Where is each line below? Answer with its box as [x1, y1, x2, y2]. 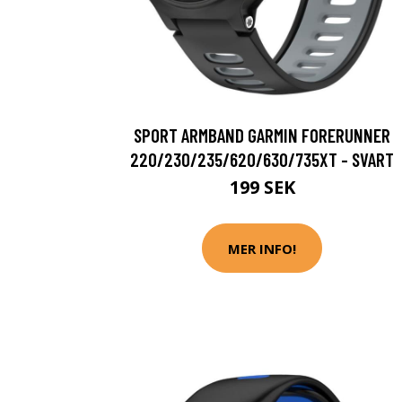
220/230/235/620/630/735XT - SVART [130, 148, 394, 170]
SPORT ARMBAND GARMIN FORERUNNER [134, 124, 390, 146]
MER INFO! [228, 239, 296, 258]
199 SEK [229, 175, 295, 199]
